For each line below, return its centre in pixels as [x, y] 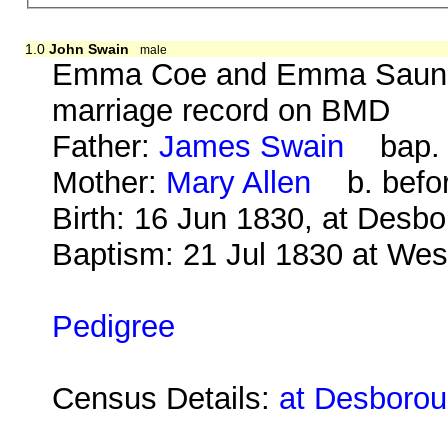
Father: [106, 146]
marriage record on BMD [221, 110]
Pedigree [114, 326]
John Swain [88, 48]
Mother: [109, 182]
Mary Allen [239, 182]
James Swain [252, 146]
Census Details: [166, 398]
